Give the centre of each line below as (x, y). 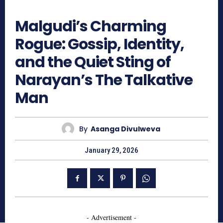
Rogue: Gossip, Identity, (100, 45)
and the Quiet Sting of (93, 62)
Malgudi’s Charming (91, 27)
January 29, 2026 (111, 151)
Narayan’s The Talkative (104, 80)
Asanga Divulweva (125, 129)
